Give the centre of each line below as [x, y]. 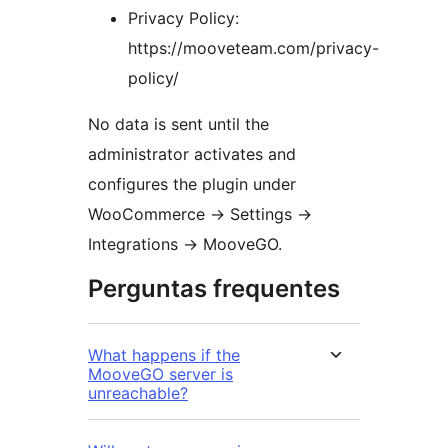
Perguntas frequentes [214, 289]
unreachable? [138, 393]
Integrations [135, 244]
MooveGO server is [160, 374]
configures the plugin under [192, 184]
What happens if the [164, 355]
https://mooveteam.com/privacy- [253, 48]
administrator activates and [192, 154]
